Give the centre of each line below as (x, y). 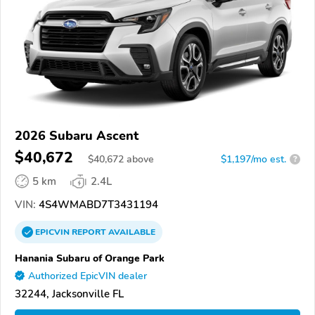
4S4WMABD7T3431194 (97, 204)
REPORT (89, 232)
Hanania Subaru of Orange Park (90, 258)
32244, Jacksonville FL (69, 294)
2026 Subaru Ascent (77, 135)
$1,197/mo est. (253, 159)
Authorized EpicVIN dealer (88, 276)
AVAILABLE (131, 232)
